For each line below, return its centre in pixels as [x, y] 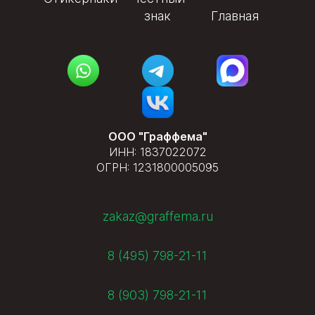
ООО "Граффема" [157, 136]
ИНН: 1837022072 [157, 152]
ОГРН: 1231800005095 [157, 167]
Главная [235, 15]
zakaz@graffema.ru [157, 216]
